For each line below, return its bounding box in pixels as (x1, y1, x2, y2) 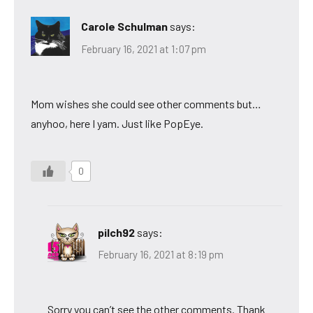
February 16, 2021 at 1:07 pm (81, 42, 206, 55)
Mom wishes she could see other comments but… (31, 96, 261, 110)
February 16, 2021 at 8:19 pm (98, 248, 224, 261)
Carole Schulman (81, 20, 168, 34)
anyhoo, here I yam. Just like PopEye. (31, 116, 203, 130)
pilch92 (98, 225, 135, 239)
